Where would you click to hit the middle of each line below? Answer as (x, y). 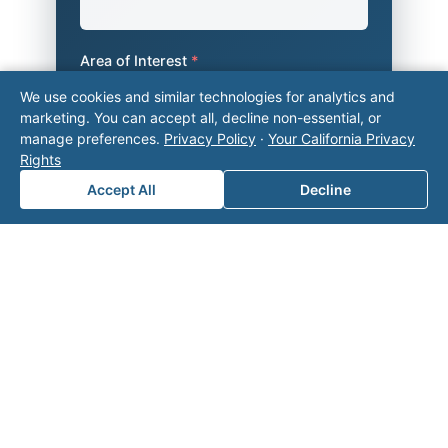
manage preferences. (92, 138)
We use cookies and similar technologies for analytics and (207, 96)
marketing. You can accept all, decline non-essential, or (200, 117)
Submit (231, 335)
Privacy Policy (210, 138)
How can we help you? (158, 146)
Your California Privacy (341, 138)
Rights (40, 159)
